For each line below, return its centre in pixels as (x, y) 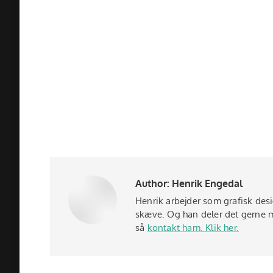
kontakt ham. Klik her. (193, 228)
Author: (152, 183)
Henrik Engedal (206, 183)
